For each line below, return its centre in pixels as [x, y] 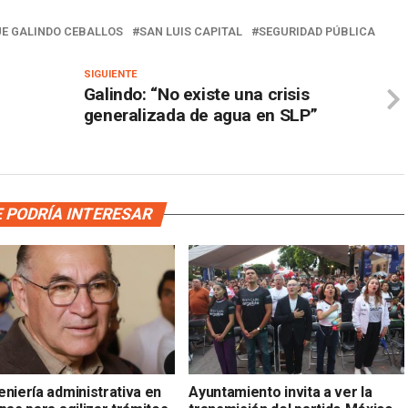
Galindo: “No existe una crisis [196, 95]
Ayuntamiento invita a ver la [280, 393]
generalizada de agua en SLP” [201, 116]
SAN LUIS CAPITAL [191, 32]
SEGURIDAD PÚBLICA [317, 32]
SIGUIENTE [110, 75]
